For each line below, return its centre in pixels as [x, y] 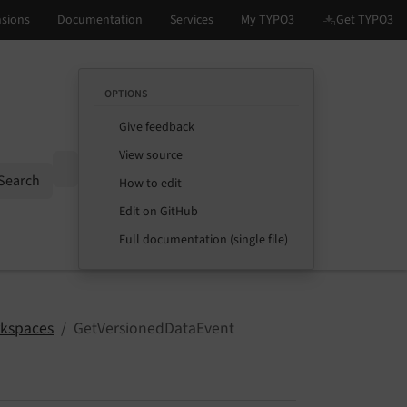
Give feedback [157, 127]
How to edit [150, 184]
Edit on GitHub [159, 212]
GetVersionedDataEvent [154, 329]
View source [151, 155]
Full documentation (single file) [203, 240]
